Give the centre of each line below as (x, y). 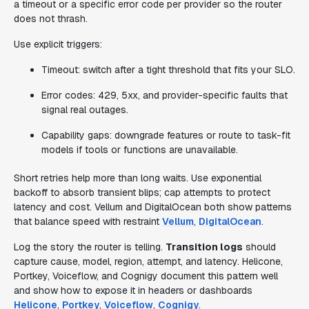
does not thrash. (51, 19)
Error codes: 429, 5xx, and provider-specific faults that (165, 95)
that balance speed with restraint (88, 221)
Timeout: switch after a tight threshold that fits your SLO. (168, 70)
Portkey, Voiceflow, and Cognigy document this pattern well (146, 276)
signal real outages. (85, 110)
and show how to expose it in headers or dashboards (133, 290)
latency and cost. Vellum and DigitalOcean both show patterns (153, 207)
